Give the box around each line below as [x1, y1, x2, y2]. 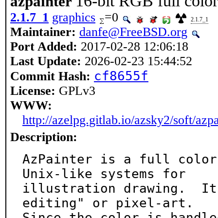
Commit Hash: [10, 69, 91, 83]
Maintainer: [10, 25, 76, 39]
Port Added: [10, 39, 77, 54]
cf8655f [94, 69, 148, 83]
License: [10, 84, 55, 98]
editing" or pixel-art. [22, 196, 194, 210]
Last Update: [10, 54, 81, 68]
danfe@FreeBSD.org [79, 25, 187, 39]
